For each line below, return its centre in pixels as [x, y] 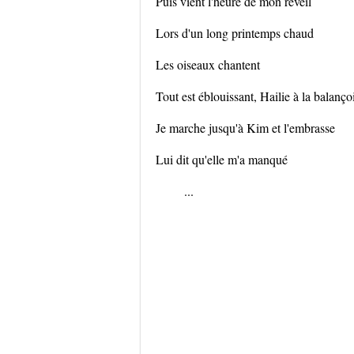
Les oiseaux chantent [208, 64]
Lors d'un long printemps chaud [235, 33]
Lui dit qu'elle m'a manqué [222, 159]
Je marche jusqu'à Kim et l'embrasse [245, 128]
